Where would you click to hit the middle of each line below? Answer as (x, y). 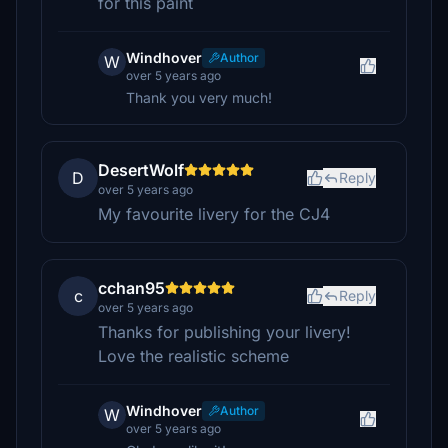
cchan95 (131, 288)
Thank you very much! (199, 97)
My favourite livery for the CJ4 (214, 214)
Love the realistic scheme (193, 356)
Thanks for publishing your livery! (224, 332)
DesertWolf (141, 170)
